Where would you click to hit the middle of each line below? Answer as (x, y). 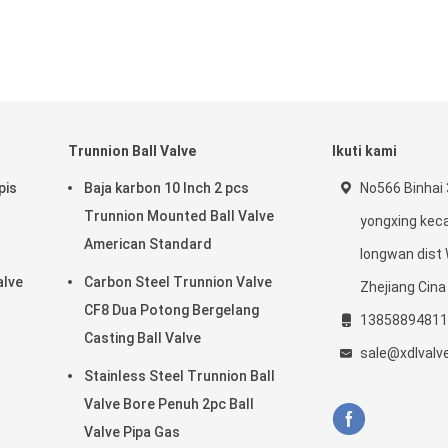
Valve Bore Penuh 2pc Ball (169, 404)
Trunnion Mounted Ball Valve (179, 216)
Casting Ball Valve (142, 338)
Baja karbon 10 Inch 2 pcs (166, 188)
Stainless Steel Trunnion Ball (179, 376)
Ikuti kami (364, 151)
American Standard (148, 244)
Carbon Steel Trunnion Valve (178, 282)
